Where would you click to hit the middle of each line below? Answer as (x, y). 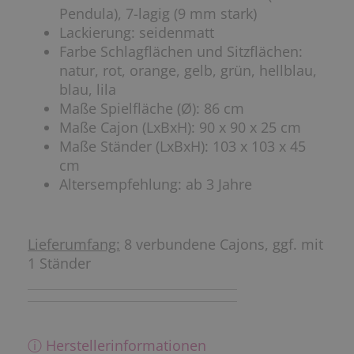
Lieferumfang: (74, 245)
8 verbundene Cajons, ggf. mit (222, 245)
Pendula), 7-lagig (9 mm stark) (158, 14)
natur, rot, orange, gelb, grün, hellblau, (188, 71)
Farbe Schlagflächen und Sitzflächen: (181, 52)
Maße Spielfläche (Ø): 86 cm (152, 109)
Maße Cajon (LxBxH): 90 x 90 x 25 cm (180, 128)
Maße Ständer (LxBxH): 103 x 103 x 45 (183, 147)
